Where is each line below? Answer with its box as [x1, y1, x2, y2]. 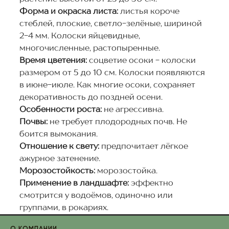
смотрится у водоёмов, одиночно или [19, 192, 173, 200]
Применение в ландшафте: [19, 179, 129, 188]
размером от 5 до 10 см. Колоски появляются [19, 69, 205, 77]
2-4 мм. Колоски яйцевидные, [19, 32, 140, 40]
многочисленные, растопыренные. [19, 44, 162, 53]
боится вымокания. [19, 130, 98, 139]
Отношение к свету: [19, 143, 99, 151]
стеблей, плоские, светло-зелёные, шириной [19, 20, 202, 28]
